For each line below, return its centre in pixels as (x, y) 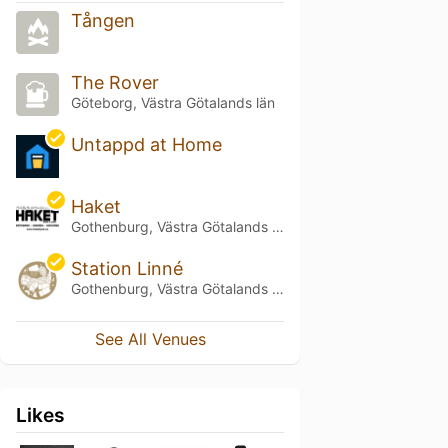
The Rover (114, 83)
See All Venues (150, 338)
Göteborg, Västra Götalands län (172, 103)
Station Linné (126, 268)
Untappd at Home (146, 145)
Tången (102, 21)
